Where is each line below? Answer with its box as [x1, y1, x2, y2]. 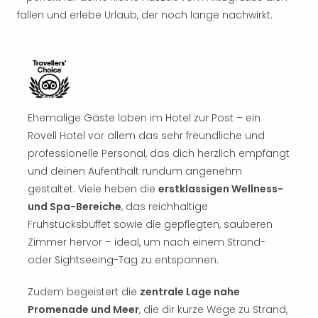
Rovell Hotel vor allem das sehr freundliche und [28, 128, 265, 143]
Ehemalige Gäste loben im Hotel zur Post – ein [28, 111, 261, 125]
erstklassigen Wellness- [158, 182, 283, 196]
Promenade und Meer [28, 302, 139, 317]
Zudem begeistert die [28, 285, 140, 299]
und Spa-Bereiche [28, 199, 121, 214]
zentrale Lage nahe [140, 285, 240, 299]
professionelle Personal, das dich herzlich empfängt [28, 146, 290, 160]
